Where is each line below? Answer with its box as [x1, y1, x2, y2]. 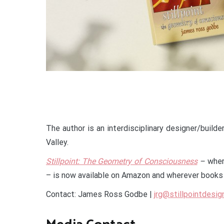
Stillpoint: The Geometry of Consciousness [46, 156, 197, 166]
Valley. [46, 137, 68, 147]
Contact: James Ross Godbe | [46, 189, 154, 199]
